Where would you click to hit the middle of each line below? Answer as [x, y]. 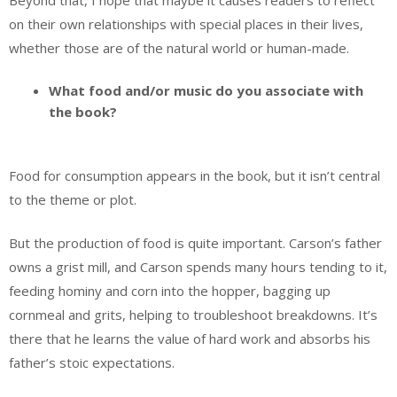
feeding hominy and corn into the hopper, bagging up [170, 291]
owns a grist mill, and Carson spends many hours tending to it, [198, 267]
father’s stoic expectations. [92, 363]
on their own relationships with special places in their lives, [186, 23]
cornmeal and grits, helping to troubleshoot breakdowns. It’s [193, 315]
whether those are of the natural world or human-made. [179, 47]
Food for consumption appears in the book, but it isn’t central [195, 175]
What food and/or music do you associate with [206, 91]
